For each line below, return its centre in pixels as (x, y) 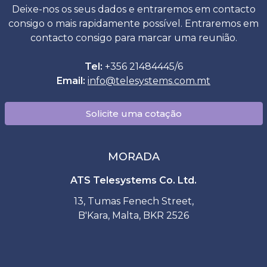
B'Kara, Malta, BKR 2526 (133, 215)
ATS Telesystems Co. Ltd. (133, 180)
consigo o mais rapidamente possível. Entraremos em (133, 24)
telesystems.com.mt (163, 81)
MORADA (133, 157)
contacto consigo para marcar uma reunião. (133, 38)
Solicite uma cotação (133, 114)
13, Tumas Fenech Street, (133, 201)
